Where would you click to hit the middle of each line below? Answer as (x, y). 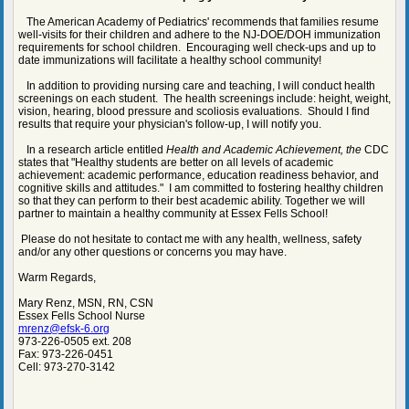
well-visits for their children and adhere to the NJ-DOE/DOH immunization (199, 35)
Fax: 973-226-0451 (66, 354)
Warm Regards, (57, 278)
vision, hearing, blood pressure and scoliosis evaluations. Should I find (194, 111)
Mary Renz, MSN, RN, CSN (86, 303)
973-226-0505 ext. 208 (75, 341)
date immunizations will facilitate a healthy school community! (171, 60)
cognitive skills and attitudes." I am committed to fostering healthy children (201, 188)
